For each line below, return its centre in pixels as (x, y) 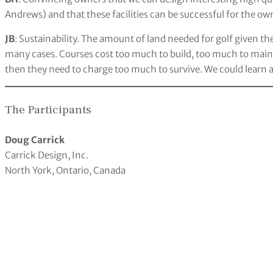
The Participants (48, 109)
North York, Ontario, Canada (65, 170)
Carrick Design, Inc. (47, 155)
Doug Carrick (35, 140)
